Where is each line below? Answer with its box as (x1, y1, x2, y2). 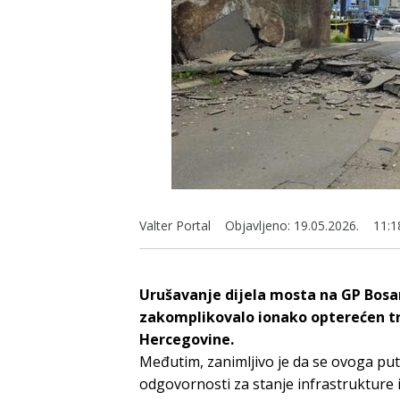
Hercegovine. (139, 329, 234, 349)
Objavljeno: (225, 216, 290, 234)
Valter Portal (139, 216, 211, 234)
